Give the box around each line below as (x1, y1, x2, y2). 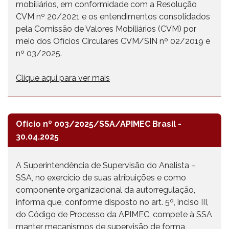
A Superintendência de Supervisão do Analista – (16, 161, 196, 170)
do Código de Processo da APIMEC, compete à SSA (16, 210, 212, 219)
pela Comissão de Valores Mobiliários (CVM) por (16, 24, 196, 34)
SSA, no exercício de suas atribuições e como (16, 173, 186, 182)
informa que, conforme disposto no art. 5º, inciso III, (16, 197, 209, 207)
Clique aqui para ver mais (16, 73, 110, 83)
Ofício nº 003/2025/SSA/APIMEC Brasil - (16, 119, 181, 129)
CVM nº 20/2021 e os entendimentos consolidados (16, 12, 210, 21)
